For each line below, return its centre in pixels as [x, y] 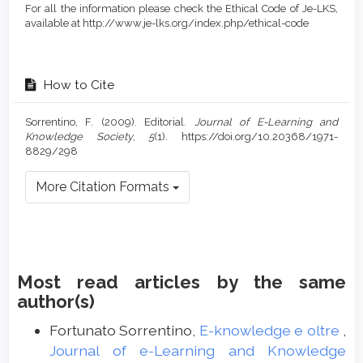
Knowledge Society [79, 137]
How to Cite [77, 85]
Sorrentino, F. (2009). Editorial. [110, 122]
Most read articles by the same [181, 282]
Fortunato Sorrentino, [124, 331]
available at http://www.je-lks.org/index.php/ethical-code [167, 23]
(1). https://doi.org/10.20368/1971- [246, 137]
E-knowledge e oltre [271, 331]
